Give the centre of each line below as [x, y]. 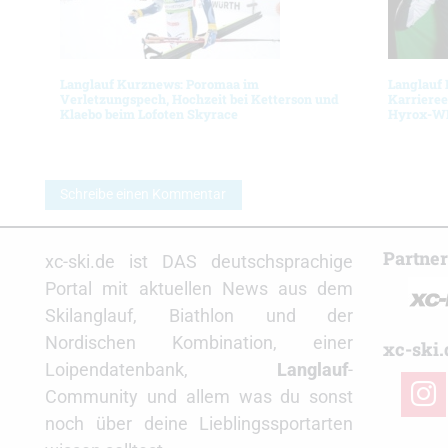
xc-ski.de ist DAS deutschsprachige [199, 262]
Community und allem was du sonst [199, 397]
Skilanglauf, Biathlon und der [199, 316]
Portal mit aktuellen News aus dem [199, 289]
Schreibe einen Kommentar [143, 195]
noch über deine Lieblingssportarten [199, 424]
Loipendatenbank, [161, 370]
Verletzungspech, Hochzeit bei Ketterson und [199, 99]
